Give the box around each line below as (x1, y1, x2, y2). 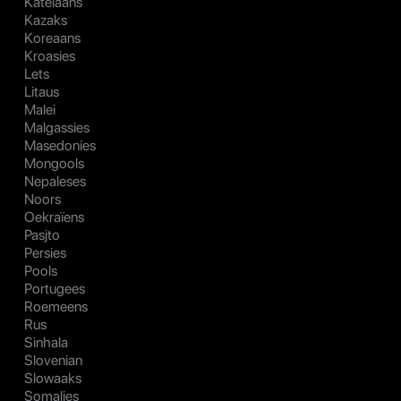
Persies (24, 244, 66, 262)
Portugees (24, 280, 85, 298)
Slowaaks (24, 370, 81, 388)
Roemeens (24, 298, 88, 316)
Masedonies (24, 137, 96, 155)
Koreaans (24, 30, 81, 47)
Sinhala (24, 334, 68, 352)
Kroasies (24, 47, 75, 65)
